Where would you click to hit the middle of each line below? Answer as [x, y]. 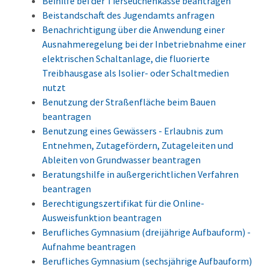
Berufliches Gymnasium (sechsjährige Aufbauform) [147, 261]
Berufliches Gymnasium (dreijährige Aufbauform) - [146, 232]
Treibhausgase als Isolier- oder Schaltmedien [136, 73]
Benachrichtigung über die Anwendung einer [133, 30]
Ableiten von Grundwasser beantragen [121, 160]
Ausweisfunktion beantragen [102, 218]
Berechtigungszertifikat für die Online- [123, 203]
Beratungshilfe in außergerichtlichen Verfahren [140, 174]
